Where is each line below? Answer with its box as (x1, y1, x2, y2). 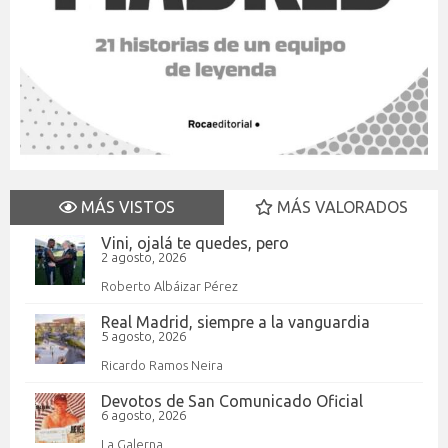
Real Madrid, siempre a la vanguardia (101, 312, 370, 331)
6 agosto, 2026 (101, 407, 186, 422)
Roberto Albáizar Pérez (101, 278, 238, 293)
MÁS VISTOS (77, 197, 175, 216)
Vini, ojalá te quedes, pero (101, 233, 289, 252)
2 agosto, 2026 (101, 249, 186, 264)
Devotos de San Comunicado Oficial (101, 391, 363, 410)
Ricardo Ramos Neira (101, 357, 223, 372)
